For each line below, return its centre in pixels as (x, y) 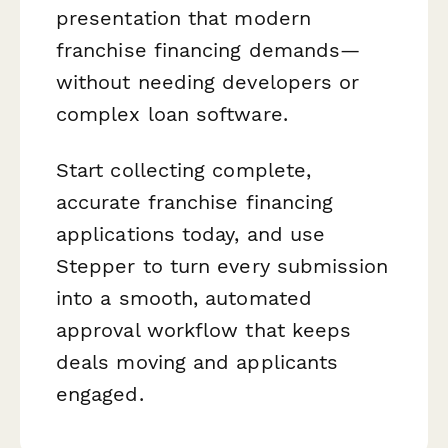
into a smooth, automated (184, 297)
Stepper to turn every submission (222, 265)
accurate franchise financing (195, 201)
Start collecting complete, (184, 169)
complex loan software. (172, 114)
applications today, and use (191, 233)
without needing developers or (208, 82)
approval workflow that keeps (204, 329)
